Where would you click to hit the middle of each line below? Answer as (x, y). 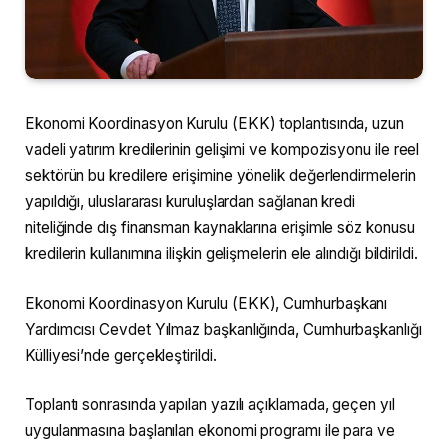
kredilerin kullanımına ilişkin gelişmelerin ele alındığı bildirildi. (221, 254)
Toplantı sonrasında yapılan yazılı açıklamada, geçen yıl (210, 405)
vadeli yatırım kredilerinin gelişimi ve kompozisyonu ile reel (222, 150)
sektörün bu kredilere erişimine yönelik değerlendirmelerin (220, 176)
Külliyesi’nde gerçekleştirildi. (121, 355)
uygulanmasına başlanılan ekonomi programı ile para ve (210, 431)
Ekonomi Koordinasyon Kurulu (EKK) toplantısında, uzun (214, 124)
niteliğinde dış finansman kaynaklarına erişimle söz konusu (220, 228)
